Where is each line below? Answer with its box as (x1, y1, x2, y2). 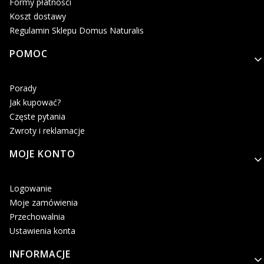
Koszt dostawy (9, 11, 66, 22)
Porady (9, 82, 37, 94)
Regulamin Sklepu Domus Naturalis (9, 25, 144, 37)
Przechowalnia (9, 211, 65, 223)
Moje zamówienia (9, 197, 78, 209)
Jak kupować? (9, 97, 61, 108)
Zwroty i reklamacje (9, 125, 85, 137)
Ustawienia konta (9, 225, 75, 237)
